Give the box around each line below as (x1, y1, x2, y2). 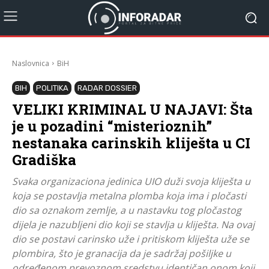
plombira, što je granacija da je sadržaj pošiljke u (12, 246, 231, 260)
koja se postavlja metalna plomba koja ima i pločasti (12, 189, 246, 202)
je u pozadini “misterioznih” (12, 116, 212, 136)
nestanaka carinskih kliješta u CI (12, 133, 250, 153)
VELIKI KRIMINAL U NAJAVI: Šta (12, 99, 253, 119)
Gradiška (12, 150, 76, 169)
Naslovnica (12, 58, 49, 68)
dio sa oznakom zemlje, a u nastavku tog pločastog (12, 203, 241, 217)
